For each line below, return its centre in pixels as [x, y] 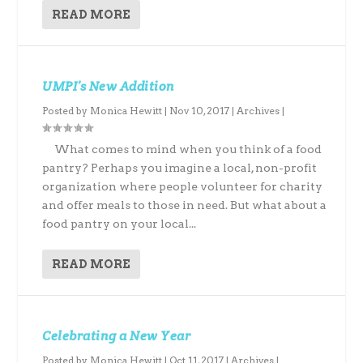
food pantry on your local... [120, 224]
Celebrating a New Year [117, 336]
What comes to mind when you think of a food [182, 149]
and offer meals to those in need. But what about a [185, 205]
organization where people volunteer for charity [183, 186]
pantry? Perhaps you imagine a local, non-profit [180, 168]
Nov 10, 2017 [200, 111]
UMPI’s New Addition [109, 86]
